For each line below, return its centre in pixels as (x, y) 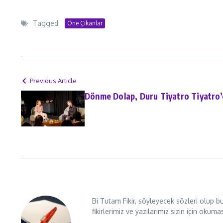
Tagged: (46, 23)
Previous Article (53, 81)
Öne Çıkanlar (85, 23)
